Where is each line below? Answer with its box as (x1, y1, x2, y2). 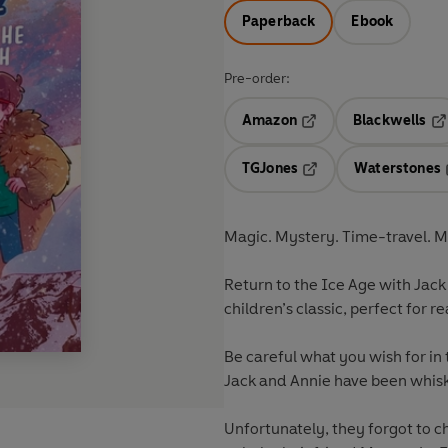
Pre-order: (224, 70, 290, 88)
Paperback (242, 13, 316, 31)
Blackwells (352, 112, 427, 130)
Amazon (242, 112, 297, 130)
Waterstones (354, 160, 441, 178)
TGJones (242, 160, 299, 178)
